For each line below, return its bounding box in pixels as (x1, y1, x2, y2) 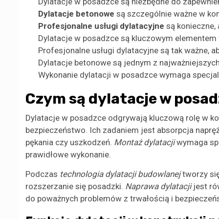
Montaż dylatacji (114, 137, 175, 148)
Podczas (25, 169, 60, 179)
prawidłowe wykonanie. (25, 150, 111, 160)
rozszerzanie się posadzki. (25, 181, 125, 192)
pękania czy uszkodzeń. (25, 137, 114, 148)
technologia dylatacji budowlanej (60, 169, 180, 179)
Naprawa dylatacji (125, 181, 191, 192)
